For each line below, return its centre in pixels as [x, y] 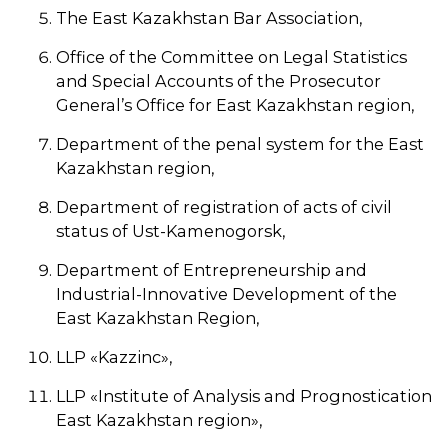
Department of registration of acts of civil [224, 207]
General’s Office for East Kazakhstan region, [235, 105]
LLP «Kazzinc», [114, 357]
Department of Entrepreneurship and [211, 270]
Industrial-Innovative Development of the [226, 294]
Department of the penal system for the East [240, 144]
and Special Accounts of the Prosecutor [218, 81]
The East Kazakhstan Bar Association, [209, 18]
